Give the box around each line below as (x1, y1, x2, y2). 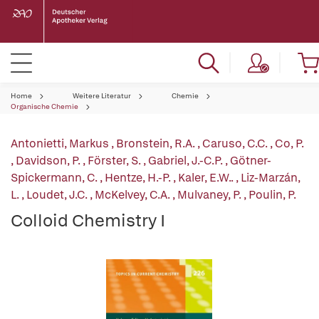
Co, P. (275, 136, 304, 151)
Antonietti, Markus (11, 136, 111, 151)
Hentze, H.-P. (105, 170, 173, 185)
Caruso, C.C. (202, 136, 270, 151)
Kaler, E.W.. (178, 170, 236, 185)
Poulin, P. (249, 187, 296, 202)
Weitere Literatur (73, 91, 131, 100)
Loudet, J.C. (26, 187, 90, 202)
